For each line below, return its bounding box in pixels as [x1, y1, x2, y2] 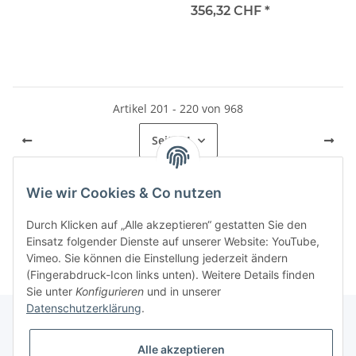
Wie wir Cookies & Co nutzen [26, 184, 222, 202]
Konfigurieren [75, 284, 144, 299]
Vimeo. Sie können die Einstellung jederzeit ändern [26, 251, 288, 265]
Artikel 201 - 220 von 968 [113, 101, 243, 117]
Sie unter [26, 284, 75, 299]
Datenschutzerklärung [26, 301, 141, 315]
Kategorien [13, 215, 87, 231]
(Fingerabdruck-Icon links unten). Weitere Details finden [26, 268, 315, 282]
